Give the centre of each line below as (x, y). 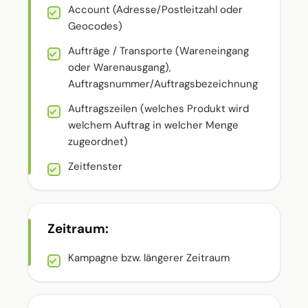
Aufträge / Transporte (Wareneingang (158, 51)
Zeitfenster (95, 166)
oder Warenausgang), (120, 67)
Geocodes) (95, 26)
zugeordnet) (98, 142)
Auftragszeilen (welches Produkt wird (158, 109)
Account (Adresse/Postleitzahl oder (155, 10)
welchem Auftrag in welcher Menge (153, 125)
